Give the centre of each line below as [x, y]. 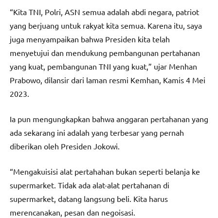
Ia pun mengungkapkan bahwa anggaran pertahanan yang [109, 118]
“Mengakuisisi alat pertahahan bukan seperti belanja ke [105, 171]
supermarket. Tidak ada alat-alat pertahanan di [90, 185]
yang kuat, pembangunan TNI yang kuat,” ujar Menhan [103, 66]
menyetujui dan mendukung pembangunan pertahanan [105, 52]
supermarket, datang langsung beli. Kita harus [89, 198]
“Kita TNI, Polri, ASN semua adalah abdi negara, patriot [104, 11]
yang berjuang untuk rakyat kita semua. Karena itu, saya [106, 25]
